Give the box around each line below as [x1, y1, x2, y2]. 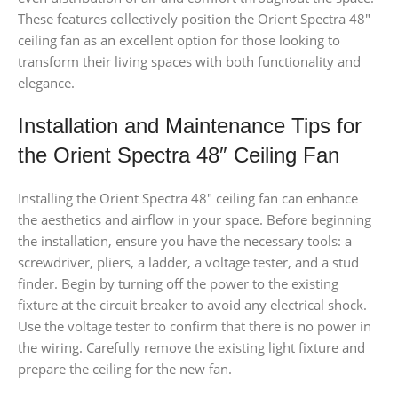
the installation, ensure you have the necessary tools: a [18, 231, 352, 250]
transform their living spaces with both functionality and [18, 52, 361, 70]
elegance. [18, 73, 75, 92]
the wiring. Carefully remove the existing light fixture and [18, 338, 365, 356]
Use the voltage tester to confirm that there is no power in [18, 316, 371, 335]
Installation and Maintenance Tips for [18, 113, 362, 138]
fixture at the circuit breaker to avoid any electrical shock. [18, 295, 367, 314]
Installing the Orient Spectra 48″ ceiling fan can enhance [18, 188, 358, 207]
